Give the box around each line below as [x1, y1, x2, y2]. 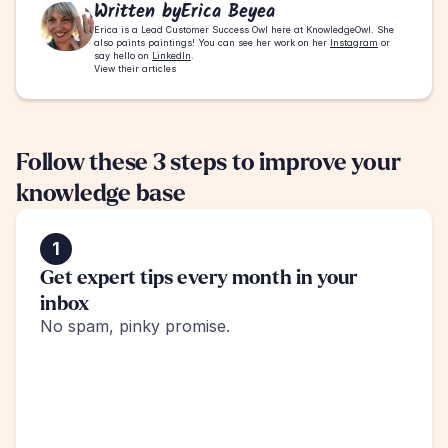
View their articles [94, 63, 176, 75]
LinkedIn [152, 50, 191, 62]
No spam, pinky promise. [40, 316, 230, 337]
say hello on [94, 50, 152, 62]
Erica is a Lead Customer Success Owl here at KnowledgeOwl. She [94, 24, 394, 36]
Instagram [330, 37, 378, 49]
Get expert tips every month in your [40, 267, 357, 289]
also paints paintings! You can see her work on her [94, 37, 330, 49]
